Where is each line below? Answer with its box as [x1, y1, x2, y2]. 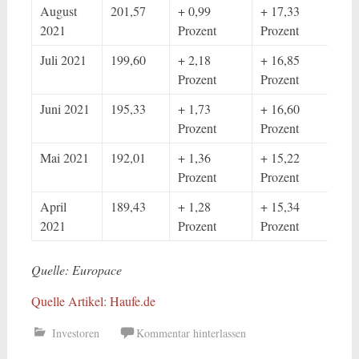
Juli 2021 [39, 51, 87, 68]
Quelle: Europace [30, 261, 122, 278]
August [39, 2, 77, 19]
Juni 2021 [39, 100, 90, 117]
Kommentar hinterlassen [135, 325, 246, 341]
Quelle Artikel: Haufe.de [30, 292, 155, 309]
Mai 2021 [39, 149, 89, 166]
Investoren [51, 325, 99, 341]
